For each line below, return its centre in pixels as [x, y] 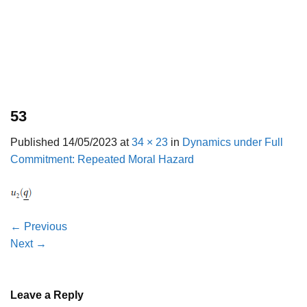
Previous [44, 227]
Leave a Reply [48, 295]
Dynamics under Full [233, 143]
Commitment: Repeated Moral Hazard [102, 160]
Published [36, 143]
